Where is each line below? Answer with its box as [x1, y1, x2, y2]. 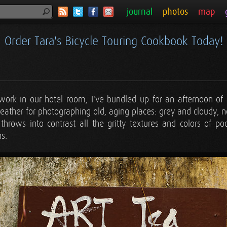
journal [127, 7, 153, 17]
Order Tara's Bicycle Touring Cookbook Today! [4, 34, 223, 49]
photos [163, 7, 188, 17]
